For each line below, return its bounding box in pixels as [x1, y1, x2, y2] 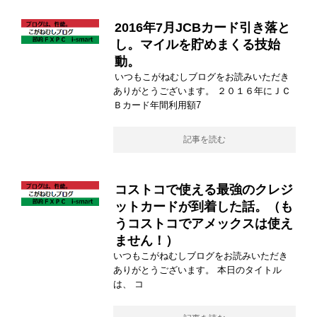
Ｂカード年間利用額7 [113, 100, 201, 111]
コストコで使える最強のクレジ [115, 183, 293, 197]
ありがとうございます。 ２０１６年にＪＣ [113, 86, 291, 97]
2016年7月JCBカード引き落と [115, 21, 290, 35]
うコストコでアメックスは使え [115, 217, 293, 231]
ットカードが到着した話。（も [115, 200, 293, 214]
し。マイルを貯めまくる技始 [115, 38, 280, 52]
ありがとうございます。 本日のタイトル [113, 265, 282, 276]
